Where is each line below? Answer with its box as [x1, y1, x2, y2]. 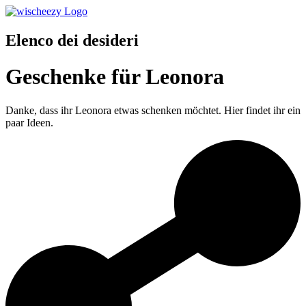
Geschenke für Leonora [5, 64, 224, 89]
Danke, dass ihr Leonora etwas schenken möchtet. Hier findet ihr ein [5, 104, 301, 116]
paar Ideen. [5, 116, 53, 128]
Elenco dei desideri [5, 31, 139, 49]
